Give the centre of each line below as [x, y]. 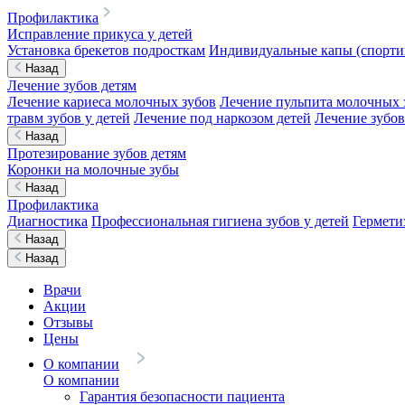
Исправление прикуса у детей [100, 34]
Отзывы [68, 322]
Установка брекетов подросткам [106, 50]
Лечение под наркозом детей [222, 118]
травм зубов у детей [69, 118]
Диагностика [47, 221]
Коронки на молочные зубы [93, 170]
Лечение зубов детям [72, 85]
